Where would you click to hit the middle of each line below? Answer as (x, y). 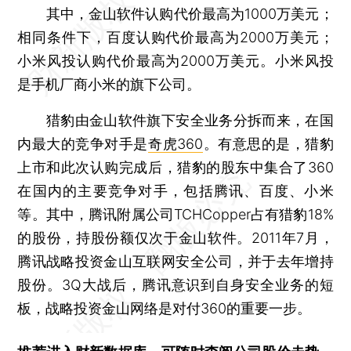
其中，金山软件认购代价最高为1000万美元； (175, 13)
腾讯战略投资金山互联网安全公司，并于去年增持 (175, 261)
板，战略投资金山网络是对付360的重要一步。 (165, 308)
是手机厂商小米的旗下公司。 (109, 84)
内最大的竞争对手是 (83, 143)
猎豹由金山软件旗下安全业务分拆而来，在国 (175, 120)
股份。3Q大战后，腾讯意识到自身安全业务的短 (175, 284)
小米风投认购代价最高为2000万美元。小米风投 (175, 60)
